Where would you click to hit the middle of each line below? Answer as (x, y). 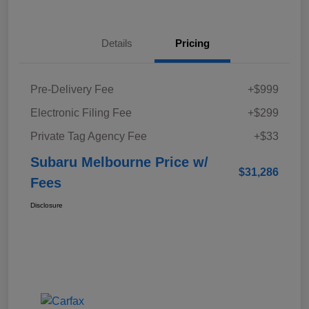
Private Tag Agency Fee (89, 137)
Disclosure (47, 206)
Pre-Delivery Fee (72, 90)
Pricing (192, 43)
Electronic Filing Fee (81, 113)
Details (117, 43)
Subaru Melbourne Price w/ (119, 162)
